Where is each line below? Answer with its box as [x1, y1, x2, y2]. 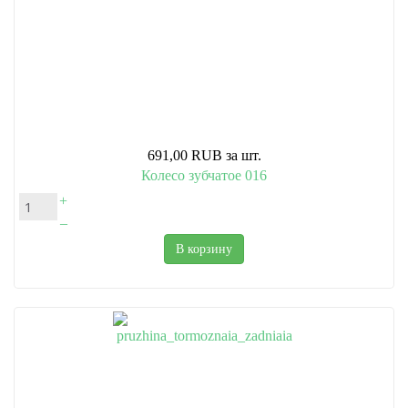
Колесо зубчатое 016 [141, 168, 267, 184]
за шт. [225, 148, 261, 164]
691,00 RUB [147, 148, 222, 164]
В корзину [176, 242, 232, 257]
